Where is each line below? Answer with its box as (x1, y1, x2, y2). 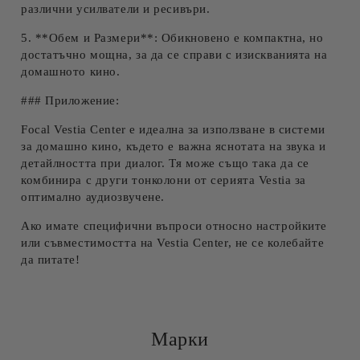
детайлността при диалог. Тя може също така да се (21, 157, 309, 170)
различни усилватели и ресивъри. (21, 2, 211, 15)
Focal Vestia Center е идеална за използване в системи (21, 123, 325, 136)
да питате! (21, 253, 80, 266)
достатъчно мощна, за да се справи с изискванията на (21, 48, 328, 61)
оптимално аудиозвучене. (21, 190, 165, 203)
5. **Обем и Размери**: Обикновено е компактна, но (21, 31, 324, 44)
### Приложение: (21, 94, 120, 107)
